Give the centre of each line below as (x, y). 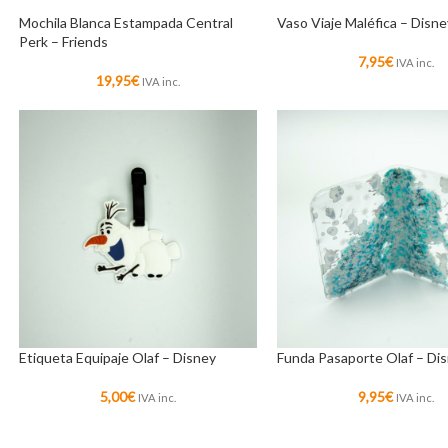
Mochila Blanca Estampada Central (125, 22)
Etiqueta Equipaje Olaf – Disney (117, 358)
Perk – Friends (63, 41)
